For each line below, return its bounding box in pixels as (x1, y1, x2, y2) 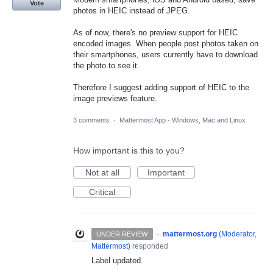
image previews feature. (73, 94, 157, 104)
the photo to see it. (73, 61, 140, 71)
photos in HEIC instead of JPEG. (73, 5, 190, 15)
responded (130, 241, 168, 250)
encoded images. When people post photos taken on (73, 39, 258, 49)
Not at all (85, 167, 119, 177)
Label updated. (91, 255, 143, 265)
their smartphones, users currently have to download (73, 50, 258, 60)
